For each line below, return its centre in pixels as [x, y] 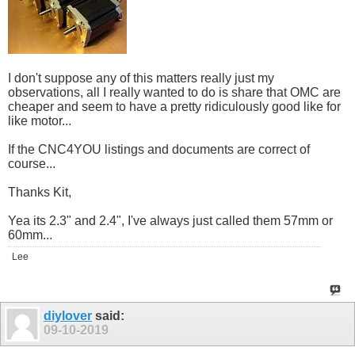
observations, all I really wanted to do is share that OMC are [174, 93]
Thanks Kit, [40, 193]
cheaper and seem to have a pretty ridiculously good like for [174, 107]
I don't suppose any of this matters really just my [141, 78]
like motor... [40, 121]
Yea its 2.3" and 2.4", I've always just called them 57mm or [170, 221]
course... [32, 164]
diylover [68, 316]
